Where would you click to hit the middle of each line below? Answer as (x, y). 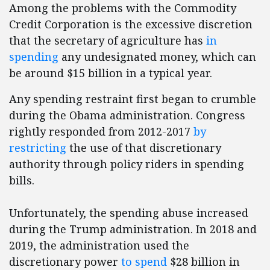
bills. (22, 181)
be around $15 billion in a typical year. (111, 73)
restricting (38, 148)
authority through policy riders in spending (127, 164)
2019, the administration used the (99, 246)
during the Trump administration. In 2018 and (133, 229)
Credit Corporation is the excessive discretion (131, 24)
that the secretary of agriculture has (108, 41)
